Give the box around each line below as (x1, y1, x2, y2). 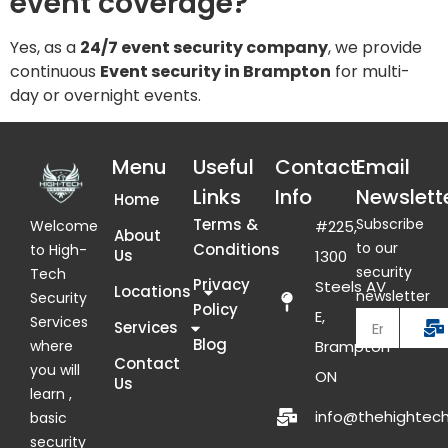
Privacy (193, 274, 251, 296)
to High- (30, 239, 87, 260)
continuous (10, 59, 100, 83)
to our (356, 238, 399, 259)
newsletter (356, 286, 431, 307)
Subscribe (356, 214, 425, 235)
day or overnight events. (10, 83, 201, 107)
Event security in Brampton (100, 59, 331, 83)
